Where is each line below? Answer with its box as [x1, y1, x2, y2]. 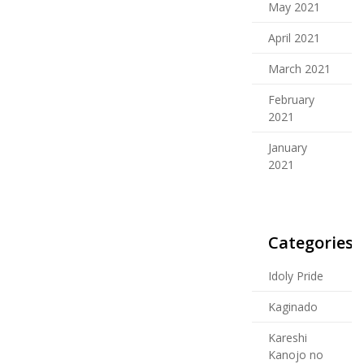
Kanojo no [268, 346, 323, 362]
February [268, 91, 314, 107]
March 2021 [268, 60, 331, 76]
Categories [268, 231, 353, 253]
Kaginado [268, 298, 318, 314]
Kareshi [268, 329, 307, 345]
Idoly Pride [268, 267, 323, 284]
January [268, 139, 307, 155]
